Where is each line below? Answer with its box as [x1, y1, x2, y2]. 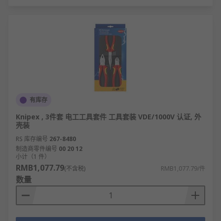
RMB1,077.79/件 [161, 164, 205, 173]
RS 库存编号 [16, 135, 48, 143]
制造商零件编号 [16, 145, 57, 153]
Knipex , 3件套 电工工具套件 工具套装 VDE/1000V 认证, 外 [16, 112, 201, 121]
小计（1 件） [16, 152, 50, 161]
